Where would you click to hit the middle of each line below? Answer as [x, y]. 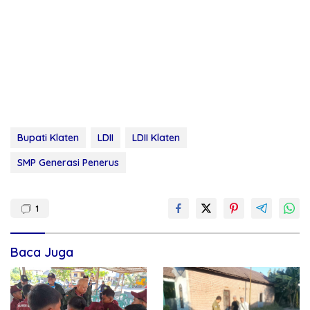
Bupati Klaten [48, 138]
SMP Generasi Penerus [68, 163]
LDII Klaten [156, 138]
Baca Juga [42, 253]
